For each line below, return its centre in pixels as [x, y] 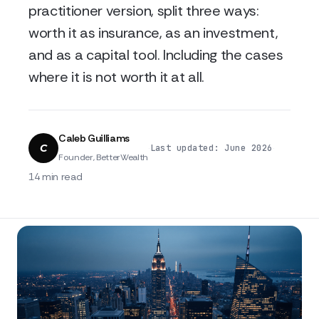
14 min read [56, 177]
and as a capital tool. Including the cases [156, 55]
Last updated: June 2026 [211, 148]
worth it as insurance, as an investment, [153, 33]
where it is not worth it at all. [117, 77]
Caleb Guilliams [94, 138]
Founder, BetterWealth [103, 157]
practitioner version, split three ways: [144, 11]
